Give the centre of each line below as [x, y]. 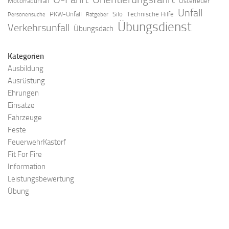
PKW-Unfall [66, 14]
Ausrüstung [26, 81]
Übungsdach [94, 28]
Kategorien [26, 56]
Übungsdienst [155, 27]
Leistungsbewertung [41, 179]
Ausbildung [26, 68]
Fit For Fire [25, 154]
